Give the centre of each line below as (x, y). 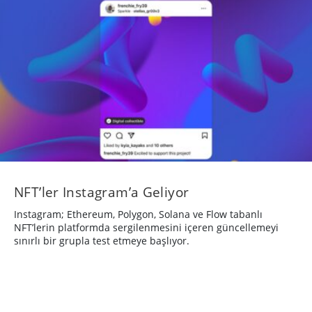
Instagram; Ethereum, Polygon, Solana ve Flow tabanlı (138, 214)
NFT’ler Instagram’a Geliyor (102, 192)
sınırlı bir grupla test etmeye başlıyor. (102, 240)
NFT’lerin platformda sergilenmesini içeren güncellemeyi (146, 227)
